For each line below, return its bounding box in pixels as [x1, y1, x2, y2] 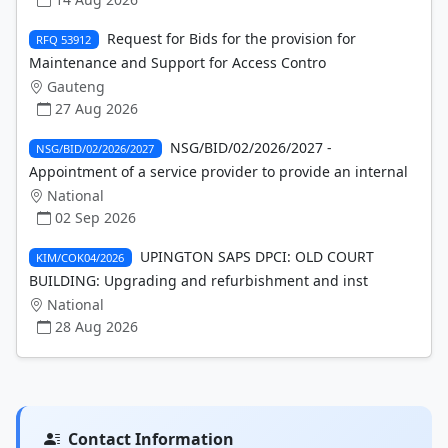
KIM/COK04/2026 [36, 249, 125, 265]
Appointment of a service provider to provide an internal [29, 161, 408, 181]
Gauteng [47, 76, 105, 96]
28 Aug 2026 [55, 316, 138, 336]
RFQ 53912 [36, 31, 92, 47]
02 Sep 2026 [55, 207, 136, 227]
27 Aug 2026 [55, 98, 138, 118]
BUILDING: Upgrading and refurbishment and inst [29, 270, 368, 290]
